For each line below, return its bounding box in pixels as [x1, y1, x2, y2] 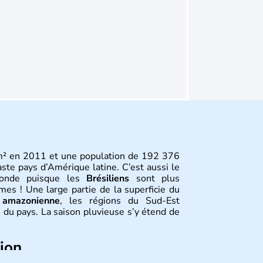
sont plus [129, 172, 180, 185]
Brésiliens [86, 172, 129, 185]
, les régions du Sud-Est [60, 194, 180, 207]
